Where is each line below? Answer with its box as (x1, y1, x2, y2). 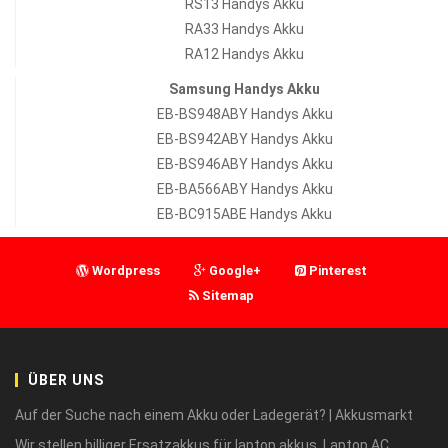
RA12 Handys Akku (185, 45, 304, 62)
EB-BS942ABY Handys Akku (156, 130, 333, 147)
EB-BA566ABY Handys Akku (156, 180, 333, 197)
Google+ (209, 262, 261, 278)
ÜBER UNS (28, 371, 104, 388)
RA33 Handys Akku (185, 20, 304, 37)
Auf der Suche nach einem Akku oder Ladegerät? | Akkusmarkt (15, 406, 413, 423)
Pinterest (309, 262, 367, 278)
